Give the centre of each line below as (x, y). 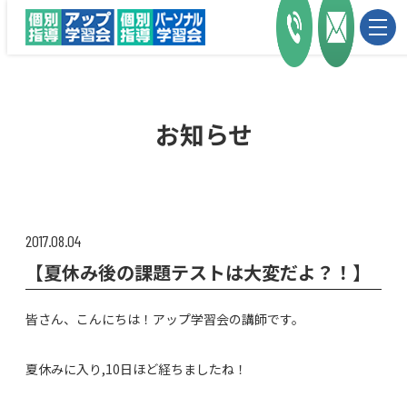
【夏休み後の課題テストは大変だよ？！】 (198, 273)
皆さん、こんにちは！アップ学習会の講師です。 (165, 319)
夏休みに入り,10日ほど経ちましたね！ (136, 369)
